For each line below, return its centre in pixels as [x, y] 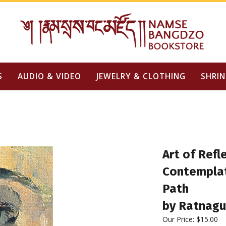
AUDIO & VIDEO [49, 76]
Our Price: [178, 219]
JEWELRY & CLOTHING [141, 76]
